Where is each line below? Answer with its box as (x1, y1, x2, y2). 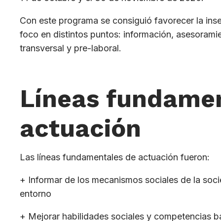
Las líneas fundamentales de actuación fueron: (20, 151, 210, 162)
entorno (20, 188, 51, 199)
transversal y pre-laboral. (20, 42, 121, 53)
